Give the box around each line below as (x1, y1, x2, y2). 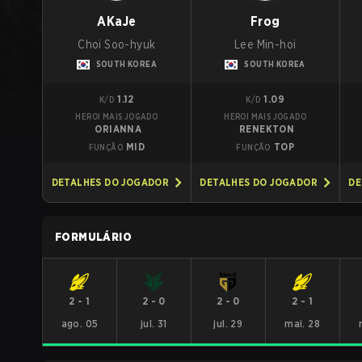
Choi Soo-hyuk (78, 38, 156, 51)
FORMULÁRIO (55, 230, 132, 243)
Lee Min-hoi (234, 38, 297, 51)
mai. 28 (284, 318, 321, 330)
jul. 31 (140, 318, 167, 330)
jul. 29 (213, 318, 243, 330)
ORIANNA (95, 123, 142, 135)
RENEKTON (239, 123, 295, 135)
